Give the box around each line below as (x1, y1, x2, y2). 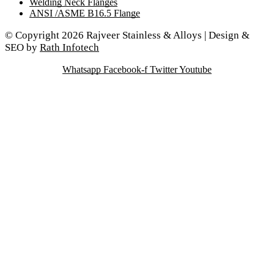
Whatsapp (62, 64, 101, 75)
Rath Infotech (40, 42, 99, 54)
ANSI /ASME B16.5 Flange (29, 8, 140, 19)
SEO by (5, 42, 40, 54)
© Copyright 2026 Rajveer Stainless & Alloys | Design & (5, 29, 250, 42)
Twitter (150, 64, 177, 75)
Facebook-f (103, 64, 147, 75)
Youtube (179, 64, 212, 75)
